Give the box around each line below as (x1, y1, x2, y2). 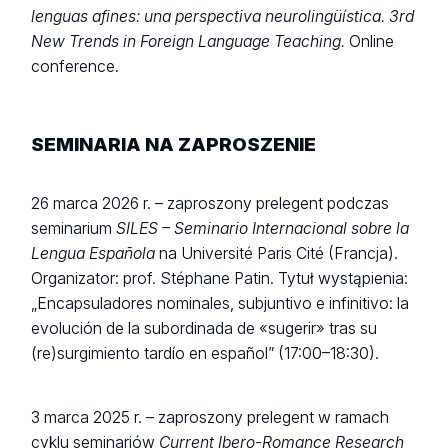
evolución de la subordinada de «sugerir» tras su (31, 318, 378, 338)
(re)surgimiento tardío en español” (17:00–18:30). (31, 343, 380, 363)
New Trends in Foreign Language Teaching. (31, 31, 346, 51)
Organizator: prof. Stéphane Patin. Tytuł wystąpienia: (31, 268, 409, 288)
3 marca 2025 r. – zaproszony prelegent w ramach (31, 407, 390, 427)
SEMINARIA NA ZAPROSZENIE (31, 133, 317, 157)
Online (345, 31, 395, 51)
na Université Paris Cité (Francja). (155, 243, 399, 263)
